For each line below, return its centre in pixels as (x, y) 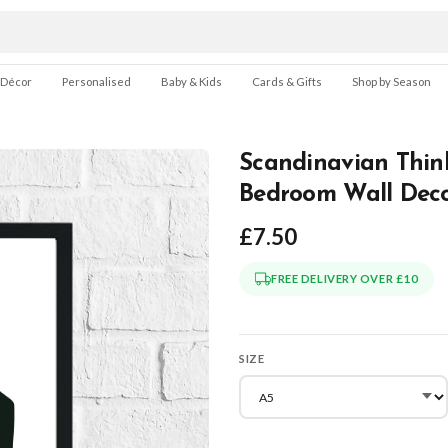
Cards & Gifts (287, 81)
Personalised (96, 81)
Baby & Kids (191, 81)
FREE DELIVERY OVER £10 (345, 278)
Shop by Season (391, 81)
